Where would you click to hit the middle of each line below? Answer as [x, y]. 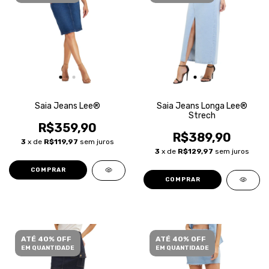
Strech [202, 116]
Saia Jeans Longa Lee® [202, 106]
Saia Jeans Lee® [67, 106]
